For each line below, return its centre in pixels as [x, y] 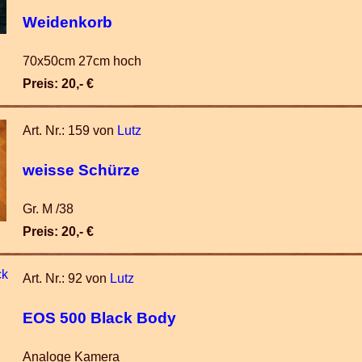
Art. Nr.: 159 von [70, 130]
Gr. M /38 [48, 209]
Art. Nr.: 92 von [66, 278]
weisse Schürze [81, 170]
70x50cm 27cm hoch [82, 61]
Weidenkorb [67, 22]
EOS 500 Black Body [99, 318]
